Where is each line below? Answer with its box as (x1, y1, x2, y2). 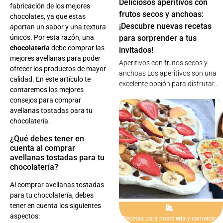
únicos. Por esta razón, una (10, 33, 94, 42)
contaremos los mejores (10, 86, 84, 94)
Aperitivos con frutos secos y (119, 59, 208, 67)
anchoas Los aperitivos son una (119, 69, 217, 78)
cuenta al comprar (10, 143, 75, 153)
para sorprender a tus (119, 33, 197, 43)
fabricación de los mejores (10, 2, 90, 10)
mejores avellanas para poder (10, 54, 101, 63)
